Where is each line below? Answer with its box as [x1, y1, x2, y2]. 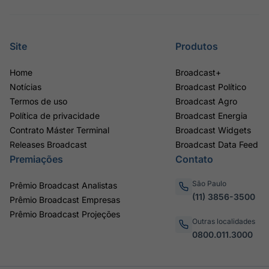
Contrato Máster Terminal [10, 125, 109, 135]
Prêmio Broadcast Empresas [10, 195, 120, 205]
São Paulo [192, 179, 226, 188]
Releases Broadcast [10, 139, 87, 150]
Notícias [10, 82, 41, 92]
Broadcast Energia [175, 110, 247, 121]
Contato [175, 153, 213, 165]
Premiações [10, 153, 63, 165]
